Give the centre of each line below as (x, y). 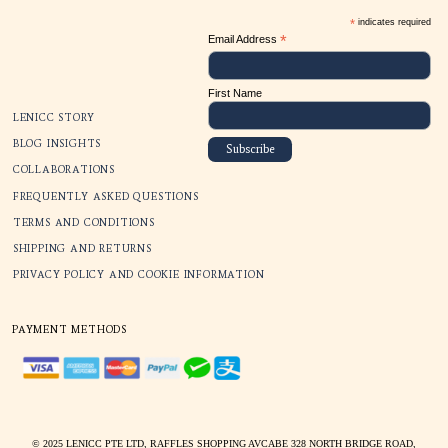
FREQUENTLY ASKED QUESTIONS (132, 357)
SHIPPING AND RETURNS (102, 422)
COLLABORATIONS (79, 324)
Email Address (304, 161)
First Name (293, 228)
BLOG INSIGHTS (71, 291)
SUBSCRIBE (335, 104)
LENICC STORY (67, 258)
